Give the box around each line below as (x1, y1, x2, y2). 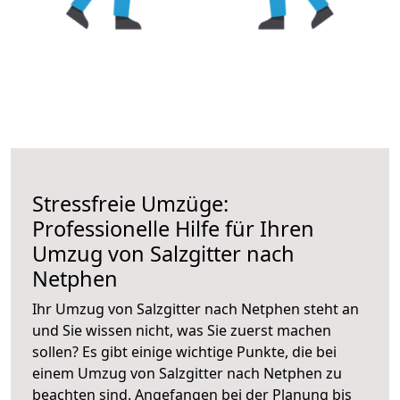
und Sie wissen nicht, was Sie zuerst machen (32, 320, 331, 340)
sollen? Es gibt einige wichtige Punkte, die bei (32, 341, 337, 362)
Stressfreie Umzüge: (32, 188, 229, 218)
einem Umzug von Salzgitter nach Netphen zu (32, 362, 342, 383)
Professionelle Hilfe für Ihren (32, 213, 314, 243)
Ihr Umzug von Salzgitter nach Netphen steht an (32, 298, 359, 319)
